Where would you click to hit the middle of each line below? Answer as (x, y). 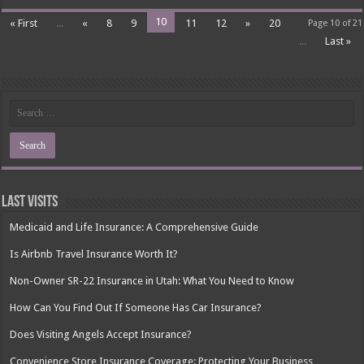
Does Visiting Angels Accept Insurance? (101, 335)
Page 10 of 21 (335, 24)
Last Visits (30, 203)
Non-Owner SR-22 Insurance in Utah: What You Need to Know (152, 281)
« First (24, 24)
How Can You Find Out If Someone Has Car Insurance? (136, 308)
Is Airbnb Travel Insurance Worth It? (94, 254)
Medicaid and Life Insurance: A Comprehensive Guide (134, 227)
